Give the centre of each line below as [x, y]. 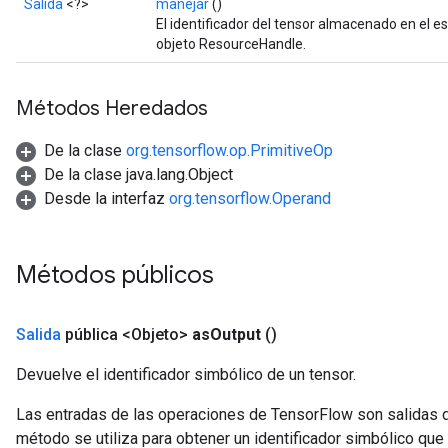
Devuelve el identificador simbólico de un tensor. [186, 374]
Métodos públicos [118, 275]
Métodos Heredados [112, 108]
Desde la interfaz [106, 198]
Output [235, 334]
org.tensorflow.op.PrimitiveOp [229, 150]
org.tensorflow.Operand [250, 198]
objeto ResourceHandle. [231, 44]
